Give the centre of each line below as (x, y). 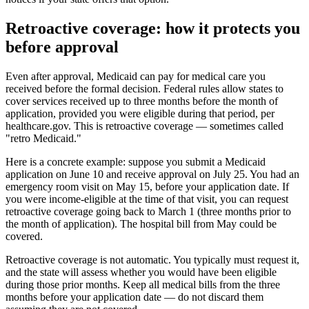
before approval (62, 47)
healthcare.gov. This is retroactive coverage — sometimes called (144, 126)
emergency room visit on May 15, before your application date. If (147, 186)
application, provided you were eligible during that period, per (140, 113)
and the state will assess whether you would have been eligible (141, 272)
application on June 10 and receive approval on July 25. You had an (152, 174)
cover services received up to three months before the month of (142, 101)
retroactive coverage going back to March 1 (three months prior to (148, 211)
